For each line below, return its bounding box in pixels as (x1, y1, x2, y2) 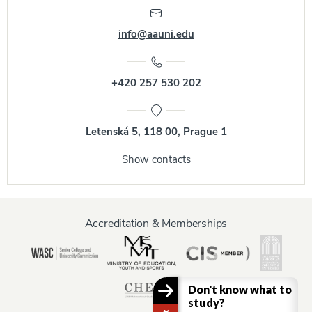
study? (187, 295, 225, 309)
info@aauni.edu (118, 26, 194, 41)
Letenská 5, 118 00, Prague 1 (85, 124, 227, 139)
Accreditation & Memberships (84, 215, 228, 231)
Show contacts (121, 152, 191, 166)
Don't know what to (187, 282, 292, 296)
